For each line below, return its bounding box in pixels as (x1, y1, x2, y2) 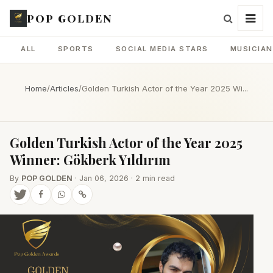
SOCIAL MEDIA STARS (115, 44, 208, 53)
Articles (50, 83, 79, 93)
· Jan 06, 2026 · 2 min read (73, 174, 175, 183)
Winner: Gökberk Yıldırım (10, 151, 171, 168)
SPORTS (57, 44, 94, 53)
